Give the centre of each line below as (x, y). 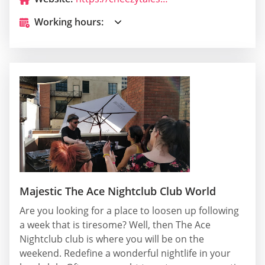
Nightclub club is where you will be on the (112, 239)
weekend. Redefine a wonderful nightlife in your (125, 253)
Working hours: (69, 22)
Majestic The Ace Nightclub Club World (118, 191)
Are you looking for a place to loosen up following (129, 211)
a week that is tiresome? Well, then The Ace (115, 225)
